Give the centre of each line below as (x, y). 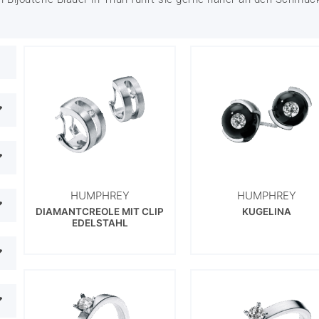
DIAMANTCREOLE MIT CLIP (100, 212)
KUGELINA (267, 212)
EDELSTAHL (100, 223)
